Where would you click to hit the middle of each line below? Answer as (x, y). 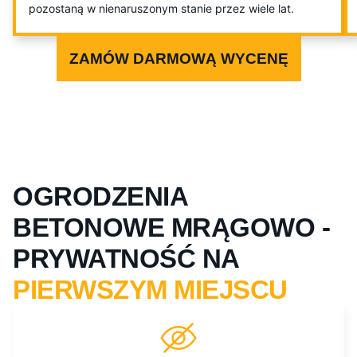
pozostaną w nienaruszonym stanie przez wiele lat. (161, 9)
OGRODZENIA (100, 197)
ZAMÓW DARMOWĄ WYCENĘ (178, 59)
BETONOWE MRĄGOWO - (172, 228)
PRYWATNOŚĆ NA (126, 259)
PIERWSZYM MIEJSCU (150, 290)
